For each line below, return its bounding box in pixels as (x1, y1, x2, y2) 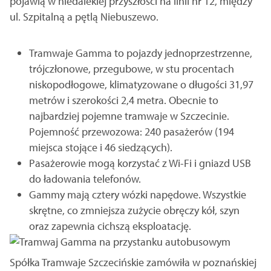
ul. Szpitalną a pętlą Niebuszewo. (10, 10, 158, 24)
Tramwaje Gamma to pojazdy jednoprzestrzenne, (29, 46, 252, 60)
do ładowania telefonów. (29, 172, 141, 186)
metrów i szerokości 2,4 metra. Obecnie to (29, 93, 218, 108)
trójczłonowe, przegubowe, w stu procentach (29, 62, 234, 76)
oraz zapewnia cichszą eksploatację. (29, 219, 191, 233)
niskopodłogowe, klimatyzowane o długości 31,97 (29, 77, 253, 92)
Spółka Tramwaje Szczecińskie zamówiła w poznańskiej (10, 255, 256, 270)
